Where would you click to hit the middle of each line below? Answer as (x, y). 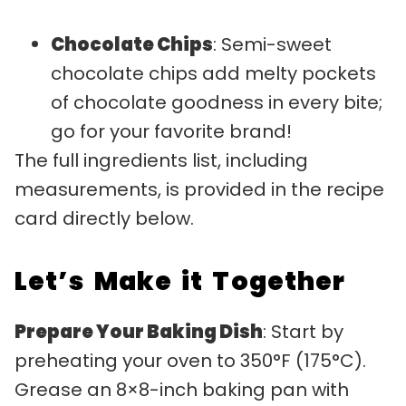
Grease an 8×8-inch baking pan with (182, 389)
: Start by (303, 331)
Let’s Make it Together (180, 281)
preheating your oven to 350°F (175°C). (190, 360)
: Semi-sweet (272, 44)
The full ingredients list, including (161, 160)
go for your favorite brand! (171, 131)
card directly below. (104, 218)
